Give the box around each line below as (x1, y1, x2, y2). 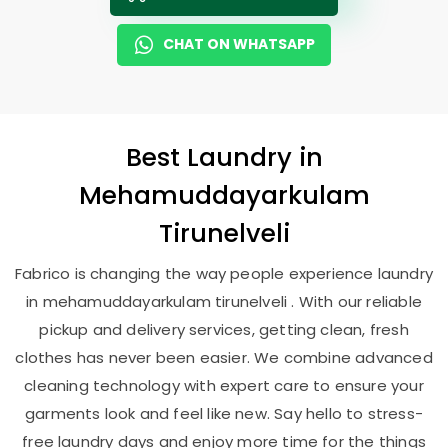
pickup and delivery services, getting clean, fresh (39, 319, 409, 340)
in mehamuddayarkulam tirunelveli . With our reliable (26, 291, 422, 312)
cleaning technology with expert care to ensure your (24, 375, 424, 396)
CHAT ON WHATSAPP (163, 34, 315, 54)
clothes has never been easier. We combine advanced (15, 347, 433, 368)
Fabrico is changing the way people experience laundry (15, 263, 433, 284)
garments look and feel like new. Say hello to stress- (25, 403, 423, 424)
